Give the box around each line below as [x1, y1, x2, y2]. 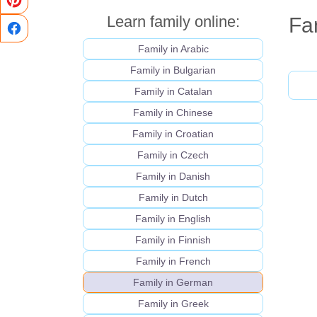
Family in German [133, 277, 213, 289]
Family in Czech [137, 149, 209, 161]
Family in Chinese [133, 107, 213, 119]
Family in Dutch [138, 192, 208, 204]
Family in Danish [136, 171, 210, 183]
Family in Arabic [137, 43, 209, 55]
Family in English [135, 213, 211, 225]
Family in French [135, 255, 211, 267]
